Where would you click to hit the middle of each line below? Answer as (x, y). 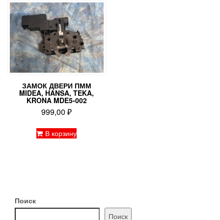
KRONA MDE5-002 (56, 100)
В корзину (61, 133)
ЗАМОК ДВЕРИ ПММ (56, 86)
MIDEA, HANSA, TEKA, (57, 93)
